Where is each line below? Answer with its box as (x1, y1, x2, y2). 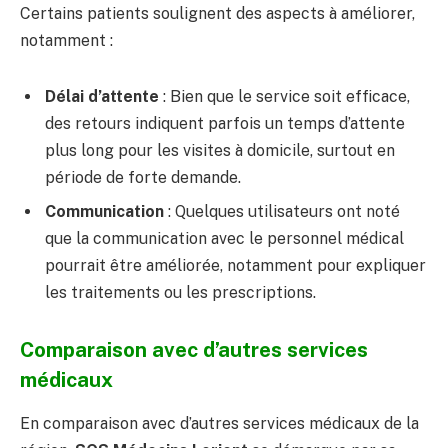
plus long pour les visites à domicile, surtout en (45, 140, 395, 160)
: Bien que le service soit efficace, (159, 86, 410, 106)
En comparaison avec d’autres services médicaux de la (20, 413, 419, 433)
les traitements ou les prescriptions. (45, 282, 316, 302)
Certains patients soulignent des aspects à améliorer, (20, 4, 415, 24)
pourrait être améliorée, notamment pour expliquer (45, 255, 426, 275)
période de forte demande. (45, 167, 241, 187)
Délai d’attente (45, 86, 159, 106)
